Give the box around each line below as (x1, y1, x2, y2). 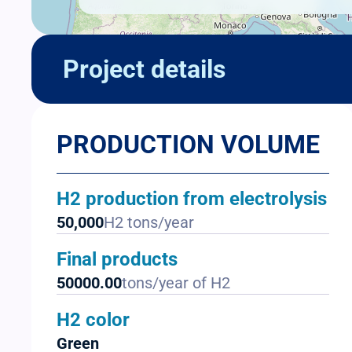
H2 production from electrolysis (57, 188, 327, 211)
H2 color (57, 309, 130, 332)
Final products (57, 248, 178, 271)
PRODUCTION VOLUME (57, 130, 320, 160)
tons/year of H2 (122, 273, 230, 293)
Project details (63, 54, 225, 85)
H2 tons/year (104, 213, 194, 233)
